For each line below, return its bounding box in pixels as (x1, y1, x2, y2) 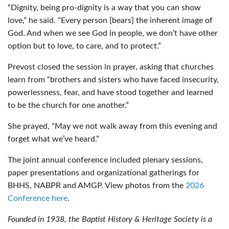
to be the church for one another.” (8, 101, 129, 109)
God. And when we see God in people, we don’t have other (8, 29, 218, 37)
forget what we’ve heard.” (8, 134, 99, 143)
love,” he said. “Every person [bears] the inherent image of (8, 16, 213, 25)
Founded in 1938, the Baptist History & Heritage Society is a (8, 215, 212, 223)
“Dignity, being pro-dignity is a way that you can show (8, 3, 201, 12)
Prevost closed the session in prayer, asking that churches (8, 62, 214, 71)
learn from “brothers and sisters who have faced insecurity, (8, 75, 219, 84)
